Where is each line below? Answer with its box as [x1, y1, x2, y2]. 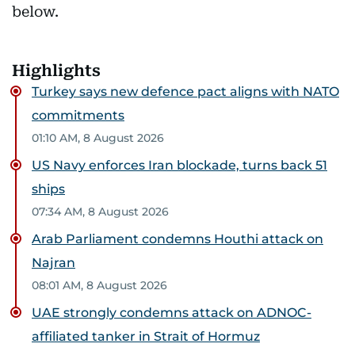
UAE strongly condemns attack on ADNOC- [32, 305, 311, 320]
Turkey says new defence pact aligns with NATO [32, 84, 339, 99]
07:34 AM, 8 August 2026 [32, 204, 169, 219]
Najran [32, 255, 75, 270]
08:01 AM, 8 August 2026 [32, 278, 167, 292]
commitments [32, 108, 124, 123]
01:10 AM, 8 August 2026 [32, 131, 164, 145]
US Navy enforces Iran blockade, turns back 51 [32, 158, 327, 173]
